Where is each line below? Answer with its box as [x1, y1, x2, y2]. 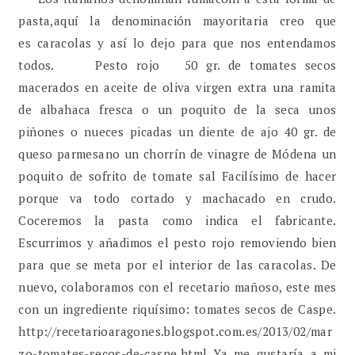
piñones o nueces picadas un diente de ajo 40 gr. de [18, 123, 337, 139]
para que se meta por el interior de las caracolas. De [18, 256, 337, 273]
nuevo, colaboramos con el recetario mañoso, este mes [18, 278, 337, 295]
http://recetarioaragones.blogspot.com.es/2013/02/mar [18, 323, 333, 339]
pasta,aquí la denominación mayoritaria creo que [18, 12, 337, 29]
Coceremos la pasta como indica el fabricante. [18, 212, 337, 228]
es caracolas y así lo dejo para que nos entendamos [18, 34, 337, 51]
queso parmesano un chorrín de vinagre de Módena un [18, 145, 337, 162]
